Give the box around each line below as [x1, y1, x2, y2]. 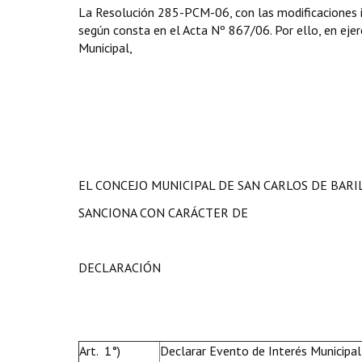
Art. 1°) [79, 343, 120, 359]
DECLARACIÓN [78, 259, 161, 276]
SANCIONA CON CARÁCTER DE [78, 204, 248, 221]
